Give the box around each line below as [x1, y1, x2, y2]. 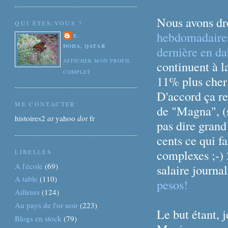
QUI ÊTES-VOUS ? [15, 19, 82, 27]
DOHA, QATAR [63, 41, 105, 50]
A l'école [15, 160, 43, 171]
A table [15, 174, 38, 184]
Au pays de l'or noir [15, 199, 78, 210]
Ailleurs [15, 187, 40, 197]
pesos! [156, 176, 188, 193]
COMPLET [63, 68, 91, 75]
